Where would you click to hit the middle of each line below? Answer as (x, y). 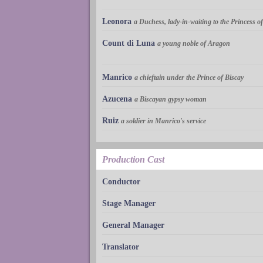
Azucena (117, 99)
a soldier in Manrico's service (163, 121)
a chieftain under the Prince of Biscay (189, 78)
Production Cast (133, 160)
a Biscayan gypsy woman (171, 100)
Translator (121, 247)
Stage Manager (129, 204)
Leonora (117, 22)
